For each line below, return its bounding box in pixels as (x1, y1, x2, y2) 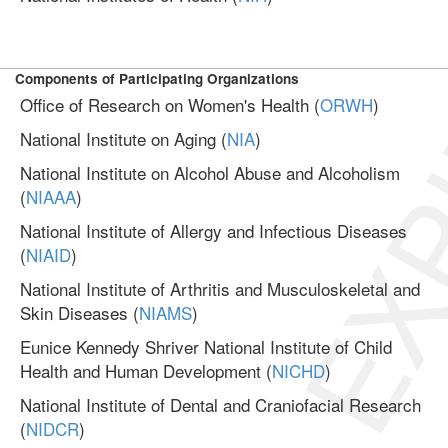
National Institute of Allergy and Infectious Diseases (20, 218, 407, 243)
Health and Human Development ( (20, 358, 272, 383)
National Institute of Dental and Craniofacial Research (20, 392, 421, 417)
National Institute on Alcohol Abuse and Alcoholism (20, 160, 400, 185)
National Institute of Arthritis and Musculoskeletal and (20, 276, 420, 301)
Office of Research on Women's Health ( (20, 92, 320, 117)
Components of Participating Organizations (15, 69, 299, 88)
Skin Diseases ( (20, 300, 139, 325)
